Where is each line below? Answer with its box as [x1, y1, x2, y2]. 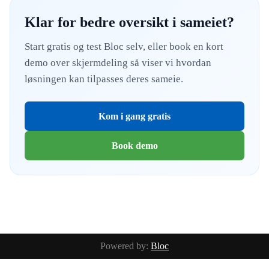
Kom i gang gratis [98, 111, 171, 121]
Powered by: [100, 241, 151, 251]
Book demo [111, 141, 158, 151]
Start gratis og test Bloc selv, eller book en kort [25, 41, 223, 52]
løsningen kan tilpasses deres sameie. [25, 73, 183, 85]
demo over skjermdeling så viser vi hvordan [25, 57, 211, 68]
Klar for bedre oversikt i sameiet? [25, 14, 234, 30]
